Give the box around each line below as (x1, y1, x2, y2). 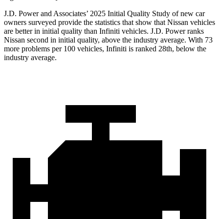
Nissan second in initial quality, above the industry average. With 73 (4, 36, 213, 44)
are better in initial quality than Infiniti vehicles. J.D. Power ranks (4, 27, 204, 36)
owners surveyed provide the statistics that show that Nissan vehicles (4, 18, 215, 27)
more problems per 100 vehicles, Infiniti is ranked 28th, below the (4, 44, 206, 53)
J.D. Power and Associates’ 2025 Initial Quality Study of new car (4, 9, 205, 18)
